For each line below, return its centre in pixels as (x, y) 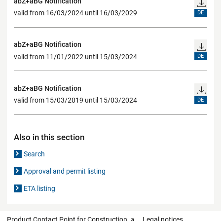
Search (35, 154)
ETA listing (40, 188)
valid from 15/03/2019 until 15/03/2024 (75, 100)
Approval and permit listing (65, 171)
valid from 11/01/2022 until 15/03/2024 (75, 56)
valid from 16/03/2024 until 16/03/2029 (75, 13)
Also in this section (49, 137)
